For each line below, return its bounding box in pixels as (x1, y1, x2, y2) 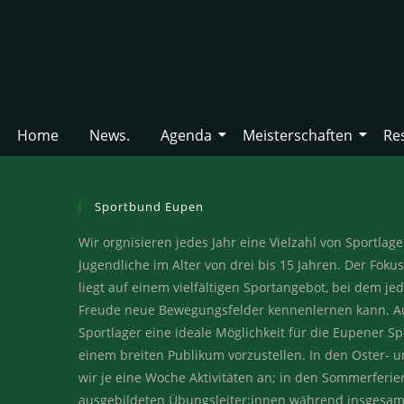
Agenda (161, 125, 212, 145)
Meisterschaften (243, 125, 353, 145)
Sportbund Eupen (95, 198, 204, 215)
